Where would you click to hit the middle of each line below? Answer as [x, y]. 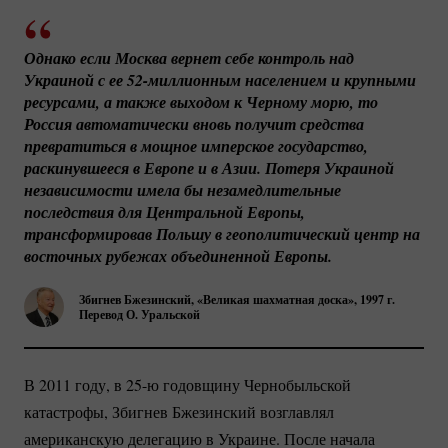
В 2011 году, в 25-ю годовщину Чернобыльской [187, 384]
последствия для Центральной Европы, [164, 212]
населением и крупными [328, 80]
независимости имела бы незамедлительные [182, 190]
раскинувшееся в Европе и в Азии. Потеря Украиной [209, 168]
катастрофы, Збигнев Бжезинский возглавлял [179, 411]
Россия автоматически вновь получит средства [194, 124]
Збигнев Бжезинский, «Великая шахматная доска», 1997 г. [237, 300]
